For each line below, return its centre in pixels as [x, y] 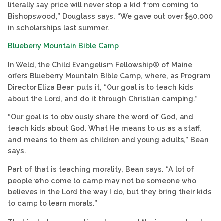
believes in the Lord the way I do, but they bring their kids [110, 192]
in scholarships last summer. [58, 27]
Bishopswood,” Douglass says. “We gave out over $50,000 [110, 16]
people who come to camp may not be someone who [102, 181]
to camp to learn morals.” [53, 203]
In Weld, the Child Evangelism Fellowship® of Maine [100, 64]
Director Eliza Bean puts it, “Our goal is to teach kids [101, 87]
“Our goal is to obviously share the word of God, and [101, 116]
